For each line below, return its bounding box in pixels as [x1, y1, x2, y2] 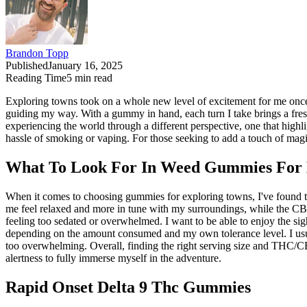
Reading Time [5, 72, 66, 84]
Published [5, 60, 48, 72]
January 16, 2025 [48, 60, 123, 72]
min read [72, 72, 112, 84]
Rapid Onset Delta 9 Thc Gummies [5, 278, 251, 297]
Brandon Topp [5, 47, 69, 60]
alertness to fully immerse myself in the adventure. [5, 252, 221, 265]
